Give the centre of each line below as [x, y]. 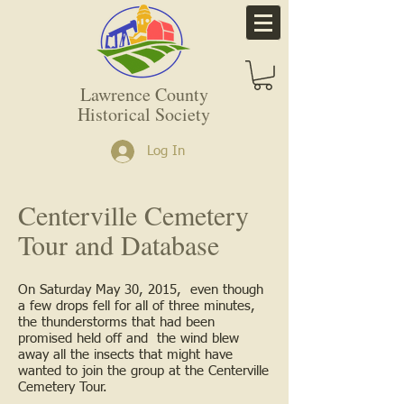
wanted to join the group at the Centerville [143, 371]
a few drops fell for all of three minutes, [137, 306]
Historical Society [144, 114]
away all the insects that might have [125, 354]
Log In [166, 151]
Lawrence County [144, 94]
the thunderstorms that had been [116, 322]
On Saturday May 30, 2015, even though [141, 289]
